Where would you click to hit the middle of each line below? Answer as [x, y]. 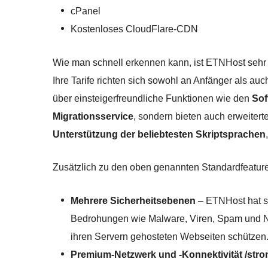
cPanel [86, 11]
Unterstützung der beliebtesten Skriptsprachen [159, 134]
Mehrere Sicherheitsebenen [133, 201]
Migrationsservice [93, 116]
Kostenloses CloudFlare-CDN [134, 29]
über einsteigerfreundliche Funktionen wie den [152, 98]
